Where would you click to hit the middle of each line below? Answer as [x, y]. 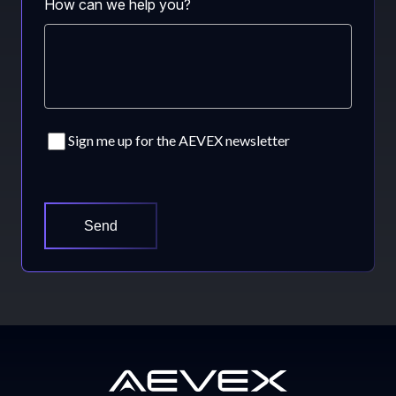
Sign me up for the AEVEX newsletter [179, 140]
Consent [70, 140]
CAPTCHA [78, 191]
